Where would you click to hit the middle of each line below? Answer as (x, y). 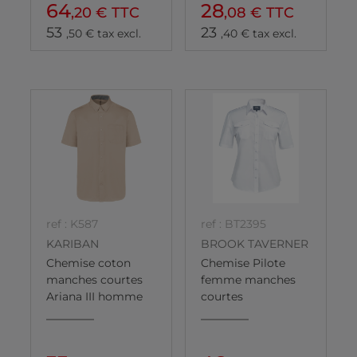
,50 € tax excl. (104, 34)
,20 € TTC (105, 13)
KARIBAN (73, 243)
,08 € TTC (259, 13)
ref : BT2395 (233, 224)
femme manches (248, 279)
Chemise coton (88, 263)
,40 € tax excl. (259, 34)
